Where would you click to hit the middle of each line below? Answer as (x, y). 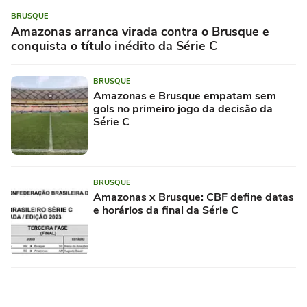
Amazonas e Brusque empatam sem (185, 96)
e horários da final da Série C (166, 211)
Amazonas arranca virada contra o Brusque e (140, 32)
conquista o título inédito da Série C (114, 46)
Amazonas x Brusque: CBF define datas (194, 198)
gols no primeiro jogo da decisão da (183, 109)
